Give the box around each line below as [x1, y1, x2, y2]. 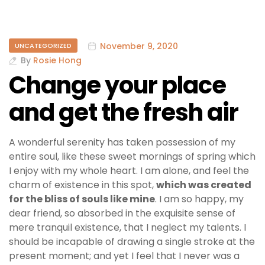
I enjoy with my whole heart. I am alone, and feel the [9, 163, 249, 177]
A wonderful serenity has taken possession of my [9, 135, 235, 149]
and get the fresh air [9, 95, 238, 129]
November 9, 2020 [100, 40, 178, 52]
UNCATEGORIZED [15, 41, 72, 51]
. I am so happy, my [155, 192, 244, 206]
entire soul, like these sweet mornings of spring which [9, 149, 256, 163]
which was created [156, 177, 251, 192]
